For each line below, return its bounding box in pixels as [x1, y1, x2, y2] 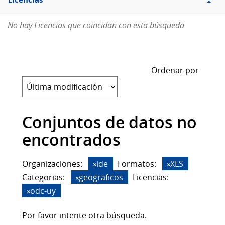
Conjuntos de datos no [22, 111, 197, 134]
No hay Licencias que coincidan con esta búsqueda [8, 20, 184, 31]
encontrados [22, 129, 121, 151]
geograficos [79, 172, 123, 183]
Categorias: [22, 172, 65, 183]
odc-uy [30, 185, 56, 197]
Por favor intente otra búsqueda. [22, 210, 147, 221]
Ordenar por [151, 65, 199, 76]
